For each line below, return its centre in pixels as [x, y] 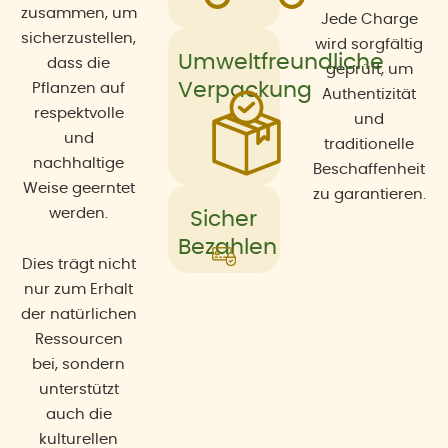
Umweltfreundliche [280, 61]
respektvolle [78, 113]
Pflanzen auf [79, 88]
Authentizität [369, 94]
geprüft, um [369, 69]
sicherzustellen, [79, 38]
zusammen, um [78, 13]
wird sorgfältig [369, 44]
